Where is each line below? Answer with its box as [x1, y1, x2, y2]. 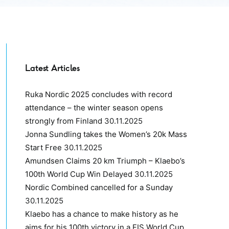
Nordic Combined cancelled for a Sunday [25, 182, 173, 192]
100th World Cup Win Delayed [25, 169, 132, 179]
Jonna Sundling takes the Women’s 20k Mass [25, 129, 187, 139]
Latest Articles [25, 63, 80, 73]
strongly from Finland [25, 116, 102, 126]
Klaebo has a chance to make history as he [25, 209, 178, 219]
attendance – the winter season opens [25, 103, 163, 112]
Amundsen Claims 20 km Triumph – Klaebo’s [25, 156, 185, 166]
